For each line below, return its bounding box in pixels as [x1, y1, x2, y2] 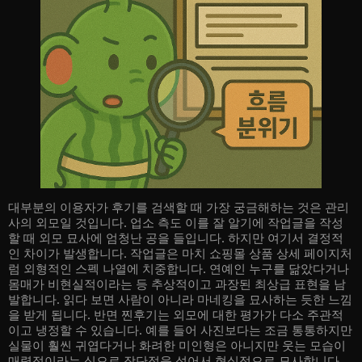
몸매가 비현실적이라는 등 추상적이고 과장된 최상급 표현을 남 [8, 276, 346, 292]
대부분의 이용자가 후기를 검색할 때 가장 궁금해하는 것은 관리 [8, 199, 349, 215]
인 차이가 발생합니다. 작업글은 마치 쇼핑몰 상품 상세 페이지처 [8, 245, 352, 261]
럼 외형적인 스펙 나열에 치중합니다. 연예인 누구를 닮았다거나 [8, 260, 349, 276]
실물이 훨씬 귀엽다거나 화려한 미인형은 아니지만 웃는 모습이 [8, 337, 346, 353]
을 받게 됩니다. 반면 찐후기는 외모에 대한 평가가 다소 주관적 [8, 306, 343, 322]
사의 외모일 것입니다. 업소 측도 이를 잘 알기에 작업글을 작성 [8, 214, 343, 230]
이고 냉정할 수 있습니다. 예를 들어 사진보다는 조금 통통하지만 [8, 322, 352, 338]
